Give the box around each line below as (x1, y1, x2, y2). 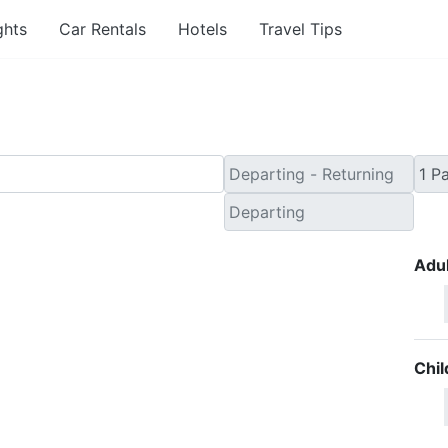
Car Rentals (58, 18, 146, 39)
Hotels (177, 18, 227, 39)
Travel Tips (258, 18, 342, 39)
